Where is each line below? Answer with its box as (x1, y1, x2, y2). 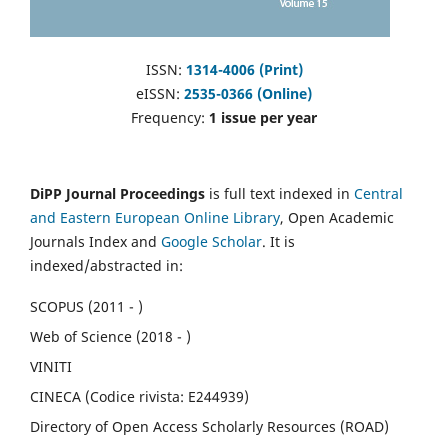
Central (354, 183, 403, 203)
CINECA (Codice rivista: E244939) (30, 386, 249, 406)
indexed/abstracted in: (30, 255, 183, 275)
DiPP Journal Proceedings (30, 183, 205, 203)
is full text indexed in (205, 183, 354, 203)
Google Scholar (161, 231, 262, 251)
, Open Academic (280, 207, 394, 227)
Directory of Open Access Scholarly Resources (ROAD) (30, 416, 389, 436)
